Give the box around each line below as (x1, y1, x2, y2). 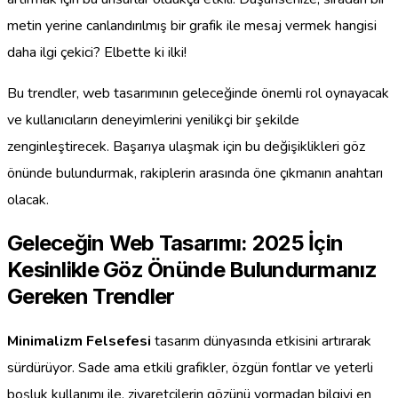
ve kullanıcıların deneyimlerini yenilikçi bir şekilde (7, 109, 299, 130)
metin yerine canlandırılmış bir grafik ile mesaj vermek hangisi (7, 15, 377, 36)
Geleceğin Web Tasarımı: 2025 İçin (7, 230, 344, 257)
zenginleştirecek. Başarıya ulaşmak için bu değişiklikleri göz (7, 136, 365, 156)
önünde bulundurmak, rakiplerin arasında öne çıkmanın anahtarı (7, 163, 383, 183)
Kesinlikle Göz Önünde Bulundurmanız (7, 257, 377, 283)
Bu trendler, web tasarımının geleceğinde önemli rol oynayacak (7, 83, 389, 103)
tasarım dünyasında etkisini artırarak (151, 331, 371, 352)
